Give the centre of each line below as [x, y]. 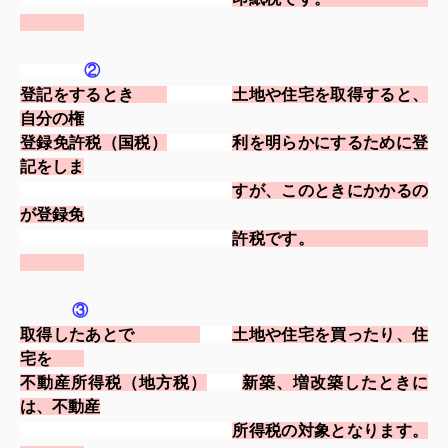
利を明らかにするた [306, 142]
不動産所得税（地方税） [114, 382]
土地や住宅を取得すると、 [330, 94]
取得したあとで [110, 334]
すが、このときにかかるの [330, 190]
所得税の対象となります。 [330, 430]
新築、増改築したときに [335, 382]
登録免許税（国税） [93, 142]
